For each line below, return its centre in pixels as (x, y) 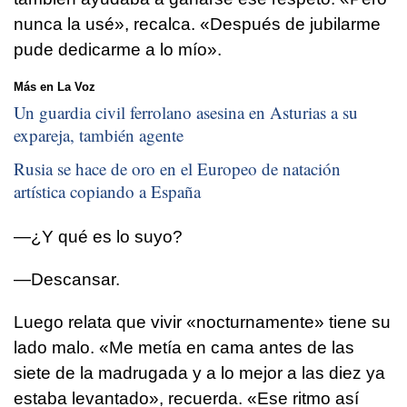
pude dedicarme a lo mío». (118, 50)
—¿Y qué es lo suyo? (98, 237)
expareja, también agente (99, 134)
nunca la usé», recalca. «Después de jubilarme (197, 25)
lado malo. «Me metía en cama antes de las (184, 348)
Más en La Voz (55, 87)
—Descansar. (67, 280)
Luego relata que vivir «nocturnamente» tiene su (202, 323)
